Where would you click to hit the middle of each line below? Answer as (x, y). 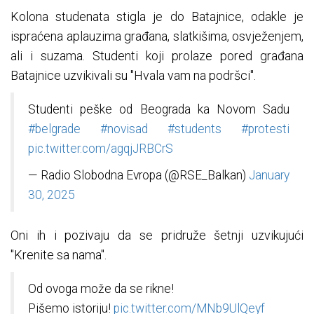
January (269, 176)
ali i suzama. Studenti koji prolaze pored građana (157, 56)
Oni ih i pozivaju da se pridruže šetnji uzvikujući (157, 235)
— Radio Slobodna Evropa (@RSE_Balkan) (138, 176)
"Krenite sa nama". (59, 255)
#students (194, 129)
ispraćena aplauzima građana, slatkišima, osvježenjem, (157, 36)
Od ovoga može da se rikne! (101, 289)
